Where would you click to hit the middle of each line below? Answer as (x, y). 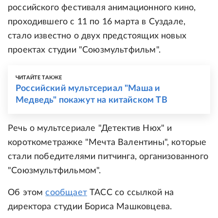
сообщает (66, 192)
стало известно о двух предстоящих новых (97, 36)
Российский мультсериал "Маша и (88, 88)
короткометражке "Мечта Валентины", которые (107, 142)
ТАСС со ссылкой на (130, 192)
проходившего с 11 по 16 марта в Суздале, (97, 22)
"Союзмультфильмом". (54, 171)
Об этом (27, 192)
